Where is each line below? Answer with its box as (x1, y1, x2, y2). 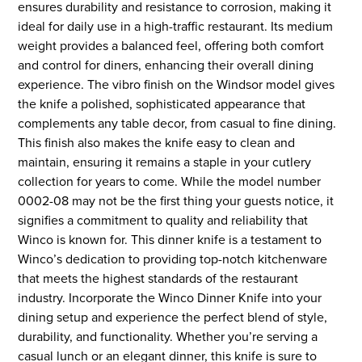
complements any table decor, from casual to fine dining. (18, 114, 337, 133)
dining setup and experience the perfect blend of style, (18, 308, 328, 326)
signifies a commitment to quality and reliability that (18, 211, 309, 229)
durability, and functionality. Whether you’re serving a (18, 327, 318, 346)
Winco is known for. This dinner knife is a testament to (18, 230, 322, 249)
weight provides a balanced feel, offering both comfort (18, 36, 325, 55)
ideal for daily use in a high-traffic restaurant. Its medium (18, 17, 334, 36)
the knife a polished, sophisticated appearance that (18, 95, 306, 113)
